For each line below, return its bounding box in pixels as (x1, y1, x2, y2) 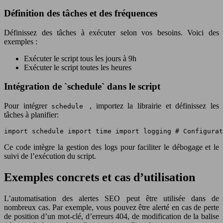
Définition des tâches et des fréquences (4, 7, 157, 18)
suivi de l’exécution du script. (4, 151, 96, 160)
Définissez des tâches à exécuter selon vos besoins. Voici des (4, 28, 219, 37)
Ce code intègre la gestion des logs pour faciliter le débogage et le (4, 142, 219, 151)
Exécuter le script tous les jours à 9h (24, 54, 136, 63)
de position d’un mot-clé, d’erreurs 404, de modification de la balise (4, 212, 219, 221)
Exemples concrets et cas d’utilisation (4, 170, 195, 184)
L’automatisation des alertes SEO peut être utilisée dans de (4, 194, 219, 203)
